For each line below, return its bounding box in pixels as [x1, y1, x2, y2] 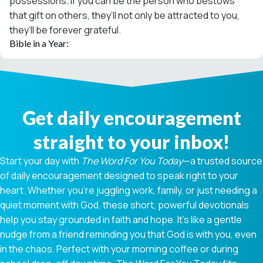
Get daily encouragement [22, 106, 241, 129]
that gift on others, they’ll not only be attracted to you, [9, 8, 240, 22]
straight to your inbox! [33, 130, 230, 153]
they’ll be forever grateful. [9, 23, 121, 36]
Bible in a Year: [9, 37, 69, 49]
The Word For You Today [81, 154, 183, 167]
